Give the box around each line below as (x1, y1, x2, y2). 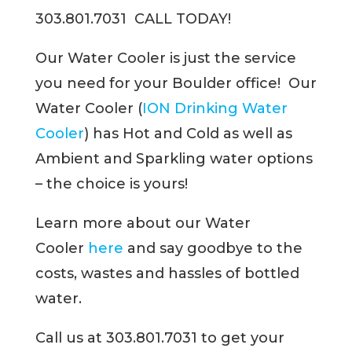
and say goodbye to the (123, 240, 302, 258)
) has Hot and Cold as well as (83, 125, 292, 143)
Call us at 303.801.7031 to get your (35, 329, 284, 347)
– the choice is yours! (35, 175, 188, 193)
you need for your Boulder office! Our (35, 75, 317, 93)
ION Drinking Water (141, 100, 288, 118)
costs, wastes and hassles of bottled (35, 265, 299, 283)
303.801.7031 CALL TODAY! (35, 10, 231, 28)
